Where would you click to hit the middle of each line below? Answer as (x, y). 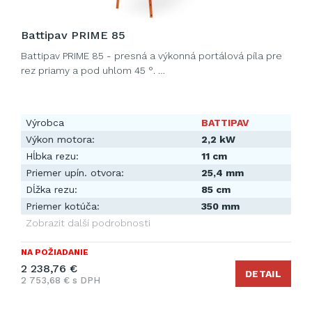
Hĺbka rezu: (52, 156)
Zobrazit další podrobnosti (88, 223)
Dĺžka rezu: (52, 189)
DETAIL (263, 274)
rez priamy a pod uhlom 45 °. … (93, 70)
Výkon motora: (60, 139)
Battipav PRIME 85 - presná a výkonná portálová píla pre (151, 56)
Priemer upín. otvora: (75, 173)
